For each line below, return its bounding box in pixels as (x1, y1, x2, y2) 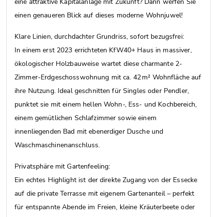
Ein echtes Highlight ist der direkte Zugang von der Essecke (15, 175, 198, 185)
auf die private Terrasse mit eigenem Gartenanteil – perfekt (15, 188, 195, 198)
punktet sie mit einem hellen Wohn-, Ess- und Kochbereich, (15, 99, 197, 109)
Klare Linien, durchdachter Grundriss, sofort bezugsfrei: (15, 31, 184, 41)
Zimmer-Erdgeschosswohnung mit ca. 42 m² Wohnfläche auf (15, 72, 201, 82)
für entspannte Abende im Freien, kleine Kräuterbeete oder (15, 202, 195, 212)
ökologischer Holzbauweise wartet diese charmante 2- (15, 59, 183, 68)
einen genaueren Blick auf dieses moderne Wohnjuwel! (15, 10, 183, 20)
